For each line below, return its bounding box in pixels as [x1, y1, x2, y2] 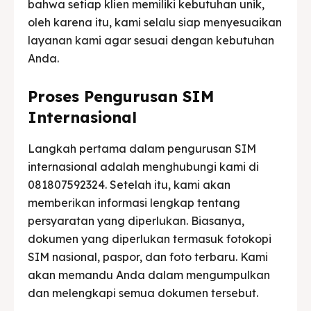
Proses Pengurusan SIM [28, 86, 215, 106]
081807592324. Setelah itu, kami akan [28, 177, 230, 192]
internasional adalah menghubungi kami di [28, 159, 259, 174]
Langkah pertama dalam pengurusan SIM [28, 141, 256, 155]
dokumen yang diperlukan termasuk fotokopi [28, 231, 271, 246]
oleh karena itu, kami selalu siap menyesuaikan [28, 15, 282, 29]
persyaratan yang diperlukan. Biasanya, [28, 213, 244, 228]
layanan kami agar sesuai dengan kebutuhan [28, 33, 274, 47]
